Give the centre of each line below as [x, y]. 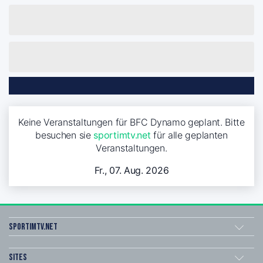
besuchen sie [65, 135]
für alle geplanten [189, 135]
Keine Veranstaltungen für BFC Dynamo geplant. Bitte [131, 122]
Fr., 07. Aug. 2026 [131, 170]
